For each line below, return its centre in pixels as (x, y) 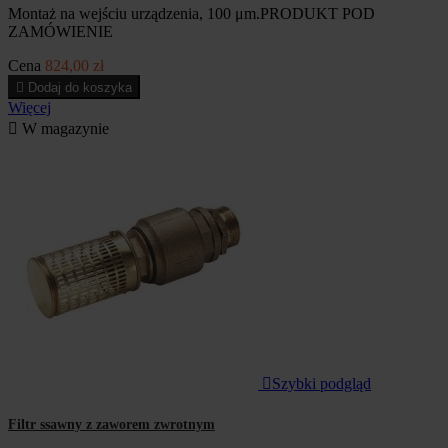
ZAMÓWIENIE (60, 31)
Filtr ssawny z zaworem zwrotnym (111, 425)
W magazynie (63, 128)
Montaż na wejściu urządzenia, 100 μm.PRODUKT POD (191, 13)
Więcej (29, 107)
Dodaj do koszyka (80, 87)
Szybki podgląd (321, 383)
